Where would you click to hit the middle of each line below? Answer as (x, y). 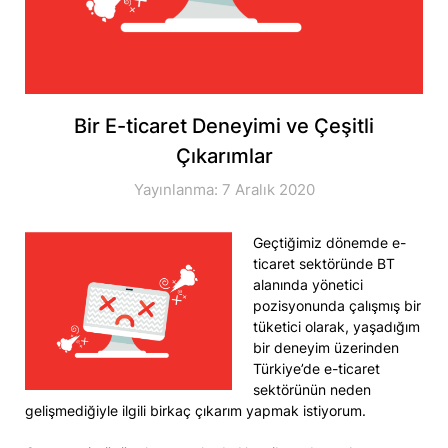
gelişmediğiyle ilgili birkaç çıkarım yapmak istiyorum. (195, 411)
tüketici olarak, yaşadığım (336, 327)
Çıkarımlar (224, 156)
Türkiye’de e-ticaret (316, 369)
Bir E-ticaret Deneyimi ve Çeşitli (224, 126)
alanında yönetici (308, 285)
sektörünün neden (312, 390)
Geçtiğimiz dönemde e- (329, 243)
